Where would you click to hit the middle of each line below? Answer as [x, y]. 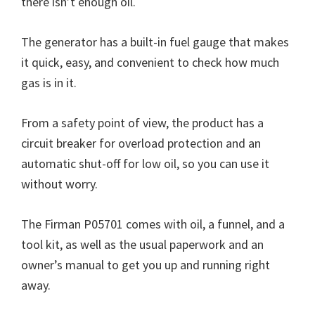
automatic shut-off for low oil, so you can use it [145, 164]
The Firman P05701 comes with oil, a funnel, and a [153, 224]
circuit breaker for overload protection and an [141, 143]
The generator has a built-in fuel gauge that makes [155, 42]
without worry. [59, 184]
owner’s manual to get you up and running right [146, 265]
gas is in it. [49, 83]
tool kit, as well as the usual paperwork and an [142, 245]
